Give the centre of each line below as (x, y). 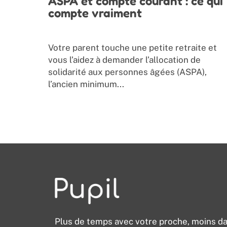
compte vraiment (95, 13)
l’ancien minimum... (86, 84)
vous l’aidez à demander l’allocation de (124, 60)
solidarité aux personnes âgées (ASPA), (127, 72)
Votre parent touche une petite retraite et (133, 48)
